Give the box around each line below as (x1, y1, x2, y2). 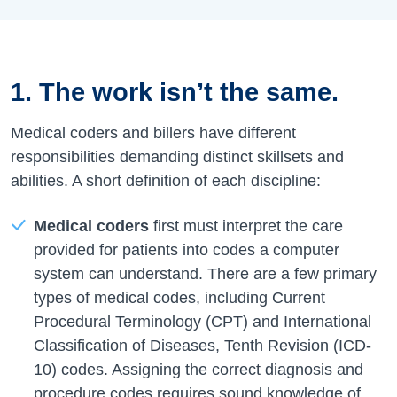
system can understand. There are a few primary (33, 264, 377, 283)
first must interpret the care (148, 216, 343, 235)
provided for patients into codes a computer (33, 240, 339, 259)
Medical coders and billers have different (11, 123, 296, 142)
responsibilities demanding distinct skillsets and (11, 147, 344, 166)
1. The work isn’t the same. (11, 77, 339, 106)
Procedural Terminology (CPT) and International (33, 312, 371, 331)
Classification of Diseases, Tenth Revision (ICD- (33, 336, 371, 354)
